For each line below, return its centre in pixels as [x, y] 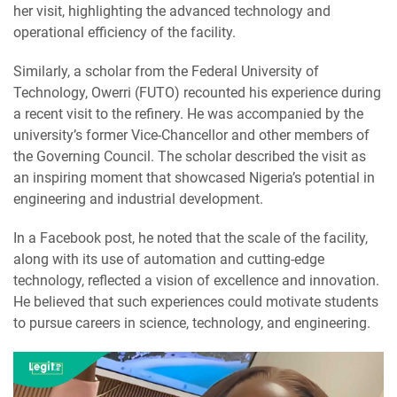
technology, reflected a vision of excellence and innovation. [196, 281]
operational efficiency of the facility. [125, 33]
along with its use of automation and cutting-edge [169, 260]
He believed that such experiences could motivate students [196, 302]
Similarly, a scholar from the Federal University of [166, 72]
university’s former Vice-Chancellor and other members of [191, 136]
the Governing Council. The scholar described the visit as [190, 157]
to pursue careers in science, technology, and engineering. [192, 323]
